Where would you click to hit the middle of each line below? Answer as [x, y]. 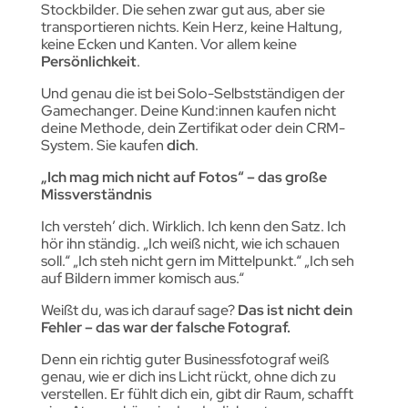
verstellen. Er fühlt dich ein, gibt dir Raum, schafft [197, 393]
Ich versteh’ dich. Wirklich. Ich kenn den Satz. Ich [193, 226]
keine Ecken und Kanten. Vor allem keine [168, 44]
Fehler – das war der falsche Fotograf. [165, 327]
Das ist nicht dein [295, 310]
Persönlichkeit [88, 61]
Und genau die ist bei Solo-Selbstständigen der [193, 93]
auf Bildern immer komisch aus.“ [142, 278]
